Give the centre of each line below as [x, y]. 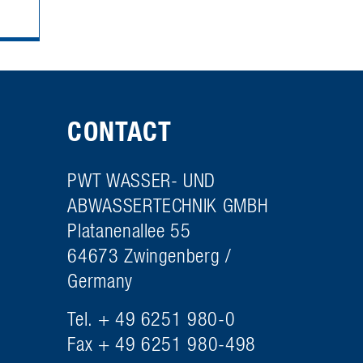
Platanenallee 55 [129, 230]
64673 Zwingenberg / [149, 255]
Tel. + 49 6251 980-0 [152, 318]
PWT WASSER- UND [142, 179]
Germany [100, 280]
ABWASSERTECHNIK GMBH [168, 205]
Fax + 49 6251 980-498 [162, 343]
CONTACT [120, 131]
